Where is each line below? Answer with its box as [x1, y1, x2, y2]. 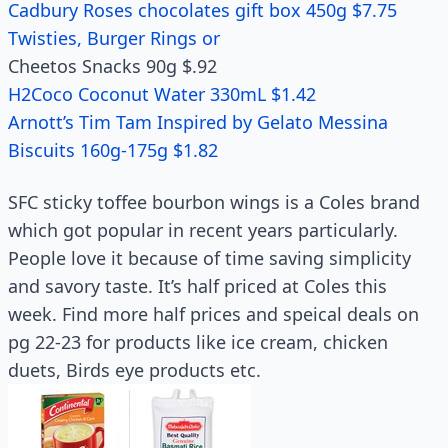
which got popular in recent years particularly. [8, 218, 398, 242]
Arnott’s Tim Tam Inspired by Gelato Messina [8, 110, 388, 134]
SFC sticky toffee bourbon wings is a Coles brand [8, 190, 420, 214]
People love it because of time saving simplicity [8, 246, 411, 270]
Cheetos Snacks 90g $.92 [8, 54, 217, 78]
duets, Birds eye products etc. [8, 358, 261, 382]
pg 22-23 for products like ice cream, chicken [8, 330, 388, 354]
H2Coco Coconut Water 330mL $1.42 [8, 82, 316, 106]
